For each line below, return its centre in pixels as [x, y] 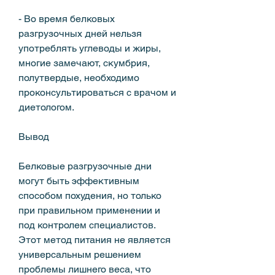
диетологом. [46, 107]
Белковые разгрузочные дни [85, 166]
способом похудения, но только [90, 195]
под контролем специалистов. [87, 225]
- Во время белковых [67, 18]
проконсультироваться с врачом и [97, 92]
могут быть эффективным [79, 180]
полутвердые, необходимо [79, 77]
